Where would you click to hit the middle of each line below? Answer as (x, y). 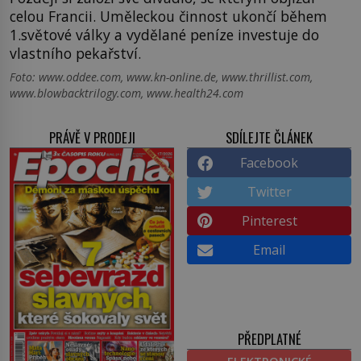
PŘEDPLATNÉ (269, 338)
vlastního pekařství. (75, 53)
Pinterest (269, 220)
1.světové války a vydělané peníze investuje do (164, 34)
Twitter (269, 191)
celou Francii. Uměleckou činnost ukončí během (168, 16)
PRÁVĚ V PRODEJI (92, 137)
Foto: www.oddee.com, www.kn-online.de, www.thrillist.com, (161, 77)
